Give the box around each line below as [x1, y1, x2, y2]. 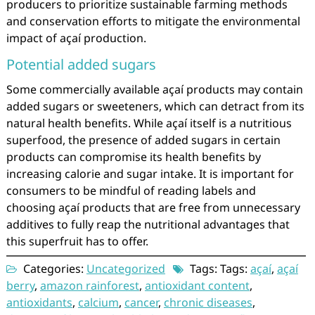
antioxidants [6, 295, 72, 310]
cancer [124, 295, 158, 310]
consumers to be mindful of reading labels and [6, 183, 256, 198]
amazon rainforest [39, 278, 139, 293]
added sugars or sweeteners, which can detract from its [6, 98, 304, 114]
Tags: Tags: [186, 261, 250, 276]
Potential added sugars [6, 55, 156, 74]
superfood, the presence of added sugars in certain [6, 132, 281, 148]
